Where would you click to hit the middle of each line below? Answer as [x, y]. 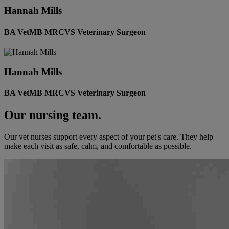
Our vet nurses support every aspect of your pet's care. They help [109, 137]
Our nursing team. [53, 115]
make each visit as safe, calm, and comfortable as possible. [98, 146]
